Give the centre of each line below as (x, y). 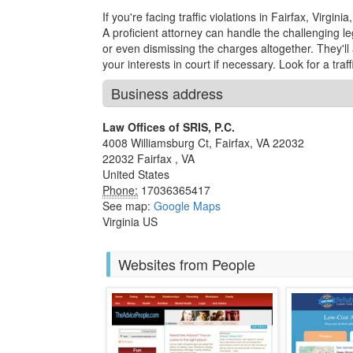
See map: (128, 206)
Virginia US (130, 221)
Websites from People (187, 264)
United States (136, 174)
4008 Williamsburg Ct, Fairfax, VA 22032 (203, 143)
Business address (167, 93)
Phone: (120, 190)
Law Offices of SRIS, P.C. (169, 127)
